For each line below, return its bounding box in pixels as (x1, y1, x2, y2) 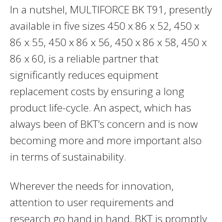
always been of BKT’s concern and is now (10, 117, 198, 131)
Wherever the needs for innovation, (10, 179, 174, 193)
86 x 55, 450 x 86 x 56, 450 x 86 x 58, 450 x (10, 35, 207, 50)
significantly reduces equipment (10, 68, 159, 82)
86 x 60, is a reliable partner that (10, 52, 159, 66)
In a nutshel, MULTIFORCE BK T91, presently (10, 2, 212, 17)
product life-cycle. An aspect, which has (10, 101, 191, 115)
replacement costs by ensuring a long (10, 84, 184, 99)
